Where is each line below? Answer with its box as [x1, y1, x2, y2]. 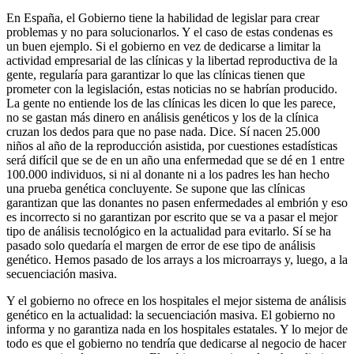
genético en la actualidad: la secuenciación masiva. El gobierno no [6, 307, 335, 322]
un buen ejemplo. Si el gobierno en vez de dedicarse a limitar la [6, 39, 321, 53]
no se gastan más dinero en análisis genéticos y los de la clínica [6, 110, 318, 124]
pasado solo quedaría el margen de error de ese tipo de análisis [6, 238, 315, 252]
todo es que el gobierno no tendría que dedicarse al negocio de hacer [6, 336, 346, 350]
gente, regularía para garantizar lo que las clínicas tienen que [6, 67, 305, 81]
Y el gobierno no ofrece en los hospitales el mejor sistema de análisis [6, 293, 346, 307]
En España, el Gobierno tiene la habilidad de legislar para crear [6, 10, 319, 24]
